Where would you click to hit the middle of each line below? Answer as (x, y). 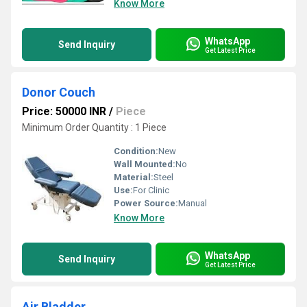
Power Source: (146, 203)
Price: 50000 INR (64, 111)
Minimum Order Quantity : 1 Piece (94, 127)
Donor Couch (59, 92)
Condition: (136, 151)
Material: (134, 177)
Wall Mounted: (145, 164)
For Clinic (151, 190)
